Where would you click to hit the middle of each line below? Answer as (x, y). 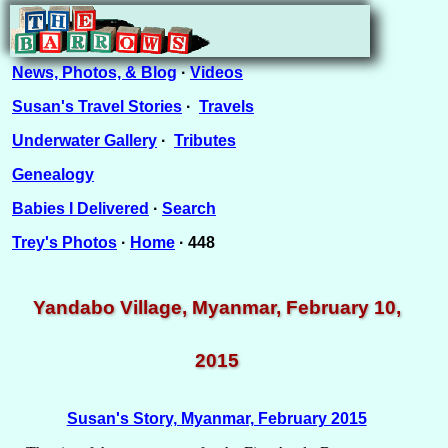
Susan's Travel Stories (97, 106)
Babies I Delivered (80, 208)
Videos (216, 72)
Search (189, 208)
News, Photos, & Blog (94, 72)
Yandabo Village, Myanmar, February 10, (216, 307)
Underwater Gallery (84, 140)
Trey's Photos (64, 242)
